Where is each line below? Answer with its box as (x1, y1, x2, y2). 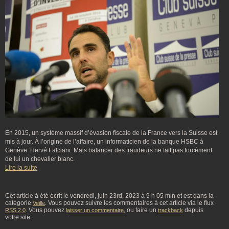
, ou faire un (124, 207, 158, 214)
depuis (183, 207, 203, 214)
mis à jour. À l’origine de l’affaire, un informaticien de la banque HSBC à (5, 138, 203, 146)
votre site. (5, 214, 32, 221)
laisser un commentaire (66, 207, 124, 214)
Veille (33, 200, 45, 207)
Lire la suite (5, 164, 37, 172)
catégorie (5, 199, 33, 207)
